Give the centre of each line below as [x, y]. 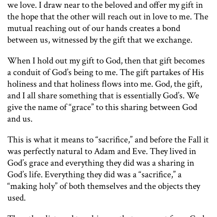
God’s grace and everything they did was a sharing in [101, 163]
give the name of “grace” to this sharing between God [102, 107]
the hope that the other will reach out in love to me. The [108, 16]
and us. [20, 119]
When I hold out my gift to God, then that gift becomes [106, 61]
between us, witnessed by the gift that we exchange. [100, 40]
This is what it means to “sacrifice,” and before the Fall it [108, 139]
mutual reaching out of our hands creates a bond [94, 28]
